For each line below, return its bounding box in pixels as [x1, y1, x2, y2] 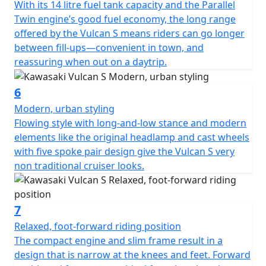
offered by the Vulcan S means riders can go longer [14, 26, 245, 40]
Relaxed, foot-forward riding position [14, 220, 181, 233]
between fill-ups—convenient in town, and [14, 40, 204, 54]
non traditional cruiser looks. [14, 159, 144, 173]
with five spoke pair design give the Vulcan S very [14, 145, 235, 159]
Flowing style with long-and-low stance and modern [14, 116, 246, 130]
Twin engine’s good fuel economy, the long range [14, 12, 236, 26]
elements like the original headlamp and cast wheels [14, 131, 249, 144]
